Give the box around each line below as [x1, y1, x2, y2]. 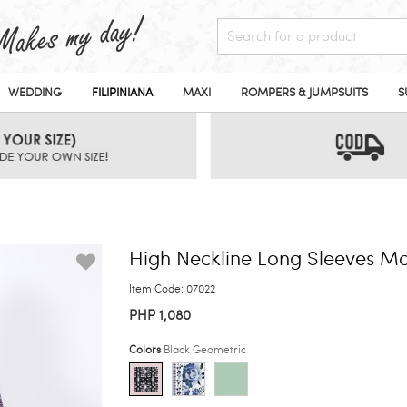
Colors [128, 343, 164, 356]
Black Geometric [163, 343, 246, 356]
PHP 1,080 [128, 307, 191, 323]
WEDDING [8, 85, 62, 100]
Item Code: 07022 [128, 283, 215, 295]
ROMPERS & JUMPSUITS [241, 85, 368, 100]
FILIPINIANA [92, 85, 153, 100]
